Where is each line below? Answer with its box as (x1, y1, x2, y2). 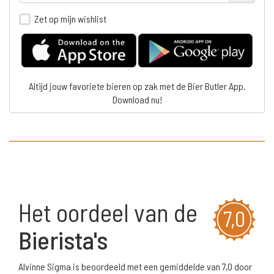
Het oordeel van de (18, 197, 198, 228)
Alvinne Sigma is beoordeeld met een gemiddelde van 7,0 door (18, 261, 252, 273)
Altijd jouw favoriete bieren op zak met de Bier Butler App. (28, 80, 246, 92)
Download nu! (112, 94, 162, 106)
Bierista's (18, 224, 108, 255)
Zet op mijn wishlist (34, 12, 106, 24)
